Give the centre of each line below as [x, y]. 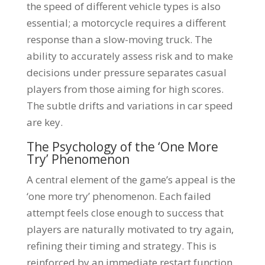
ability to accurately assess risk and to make [130, 56]
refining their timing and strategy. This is [121, 246]
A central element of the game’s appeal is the [131, 180]
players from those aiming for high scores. [125, 89]
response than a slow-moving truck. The [119, 39]
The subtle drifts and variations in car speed [130, 106]
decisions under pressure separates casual [126, 72]
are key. [44, 122]
